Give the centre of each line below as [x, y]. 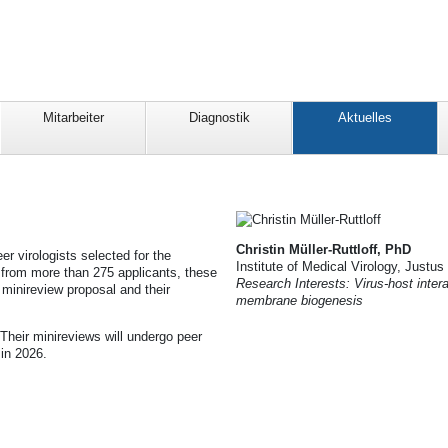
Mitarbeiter [73, 118]
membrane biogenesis [299, 300]
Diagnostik [219, 118]
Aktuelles [365, 118]
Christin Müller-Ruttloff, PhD [323, 249]
